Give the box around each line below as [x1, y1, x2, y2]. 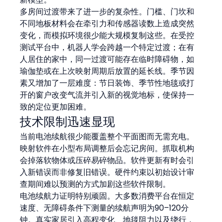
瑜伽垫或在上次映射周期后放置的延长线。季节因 [20, 65, 195, 77]
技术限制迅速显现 [20, 113, 115, 130]
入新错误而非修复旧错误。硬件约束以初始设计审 [20, 166, 195, 178]
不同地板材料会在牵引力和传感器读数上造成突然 [20, 17, 195, 29]
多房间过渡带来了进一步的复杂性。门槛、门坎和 [20, 5, 195, 17]
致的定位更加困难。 [20, 101, 92, 112]
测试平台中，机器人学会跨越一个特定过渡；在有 [20, 41, 195, 53]
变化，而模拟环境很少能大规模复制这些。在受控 [20, 29, 195, 41]
